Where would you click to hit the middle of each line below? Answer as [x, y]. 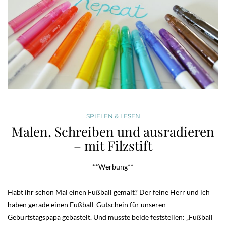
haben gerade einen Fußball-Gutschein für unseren [87, 204]
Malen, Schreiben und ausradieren [113, 131]
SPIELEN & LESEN [113, 116]
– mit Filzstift [113, 145]
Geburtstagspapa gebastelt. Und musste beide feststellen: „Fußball [110, 217]
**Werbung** [113, 166]
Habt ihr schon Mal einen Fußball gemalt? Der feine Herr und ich [109, 192]
